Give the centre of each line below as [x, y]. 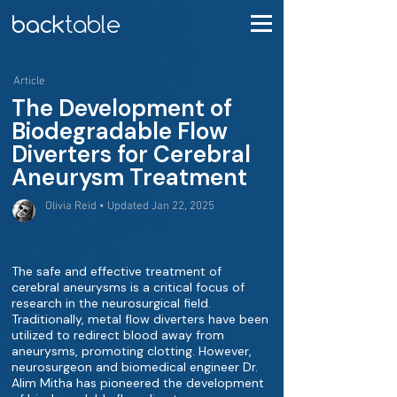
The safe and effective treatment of [117, 271]
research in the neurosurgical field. [111, 303]
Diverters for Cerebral [131, 154]
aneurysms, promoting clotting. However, [132, 351]
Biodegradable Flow [120, 131]
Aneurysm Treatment [129, 177]
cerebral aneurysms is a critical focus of [128, 287]
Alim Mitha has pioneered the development [138, 383]
